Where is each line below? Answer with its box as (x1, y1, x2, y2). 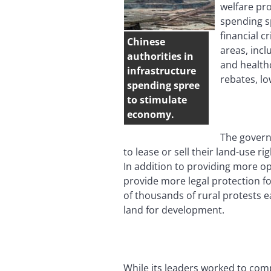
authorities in (127, 49, 194, 63)
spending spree (127, 78, 200, 92)
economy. (127, 107, 174, 121)
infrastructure (127, 64, 196, 77)
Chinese (127, 34, 165, 48)
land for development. (123, 203, 224, 217)
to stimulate (127, 93, 187, 106)
